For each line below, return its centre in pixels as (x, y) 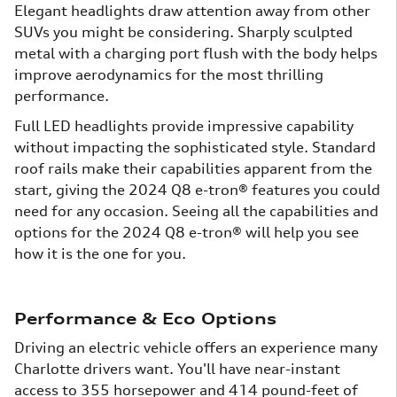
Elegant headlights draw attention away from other (192, 11)
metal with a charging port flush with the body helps (196, 54)
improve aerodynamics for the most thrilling (169, 75)
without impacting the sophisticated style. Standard (195, 148)
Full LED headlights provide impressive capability (184, 126)
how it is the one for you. (100, 254)
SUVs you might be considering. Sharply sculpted (183, 32)
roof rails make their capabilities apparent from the (193, 169)
